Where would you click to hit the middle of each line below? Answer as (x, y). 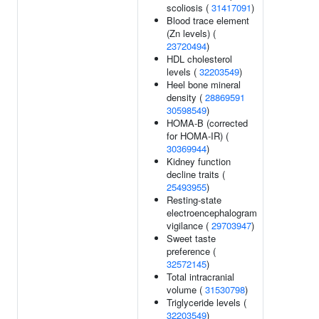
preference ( (191, 251)
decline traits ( (196, 174)
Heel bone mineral (204, 84)
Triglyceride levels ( (206, 302)
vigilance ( (189, 225)
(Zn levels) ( (191, 33)
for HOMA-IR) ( (198, 136)
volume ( (186, 289)
